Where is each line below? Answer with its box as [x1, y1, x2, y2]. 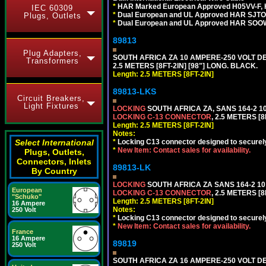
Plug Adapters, [23, 49, 82, 58]
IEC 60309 [31, 4, 73, 12]
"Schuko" [12, 193, 42, 200]
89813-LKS [113, 87, 156, 96]
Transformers [26, 56, 79, 65]
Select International [14, 138, 94, 147]
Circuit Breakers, [17, 94, 85, 103]
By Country [31, 166, 77, 176]
